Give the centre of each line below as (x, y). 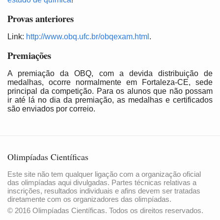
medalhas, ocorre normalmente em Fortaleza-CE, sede (110, 82)
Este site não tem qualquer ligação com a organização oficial (104, 174)
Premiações (29, 55)
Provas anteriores (41, 18)
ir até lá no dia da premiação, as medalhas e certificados (110, 100)
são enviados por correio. (51, 109)
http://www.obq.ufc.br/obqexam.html (88, 36)
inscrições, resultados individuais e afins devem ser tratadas (104, 191)
